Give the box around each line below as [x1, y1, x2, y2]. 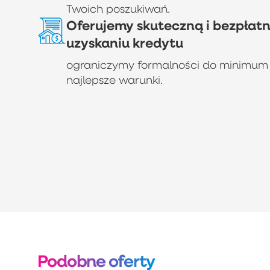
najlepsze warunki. [66, 73, 163, 87]
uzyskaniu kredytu [66, 33, 183, 51]
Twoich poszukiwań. [66, 1, 170, 15]
